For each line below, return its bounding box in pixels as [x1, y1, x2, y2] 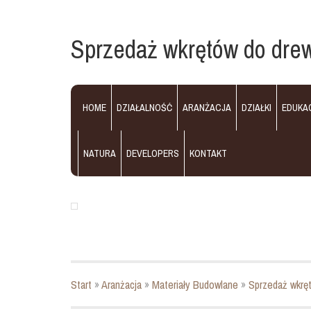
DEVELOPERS [126, 147, 179, 160]
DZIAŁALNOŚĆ [117, 101, 172, 114]
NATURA [83, 147, 116, 160]
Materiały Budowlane [152, 277, 238, 292]
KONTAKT [190, 147, 227, 160]
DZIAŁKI [242, 101, 271, 114]
